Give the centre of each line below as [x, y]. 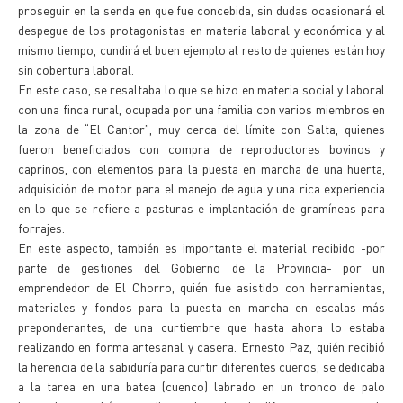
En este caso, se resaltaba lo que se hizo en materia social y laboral [201, 89]
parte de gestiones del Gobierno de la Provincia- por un [201, 267]
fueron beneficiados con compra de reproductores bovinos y [201, 148]
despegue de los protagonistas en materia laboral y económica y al [201, 30]
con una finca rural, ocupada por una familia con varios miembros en [201, 109]
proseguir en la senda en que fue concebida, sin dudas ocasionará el [201, 10]
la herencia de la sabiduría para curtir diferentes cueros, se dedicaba [201, 366]
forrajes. [41, 228]
